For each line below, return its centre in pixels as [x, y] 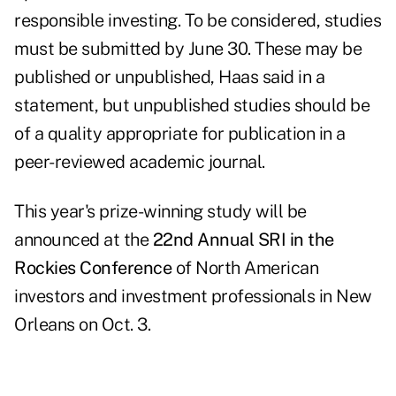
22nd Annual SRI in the [243, 240]
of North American [245, 268]
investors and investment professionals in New [193, 297]
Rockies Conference [93, 268]
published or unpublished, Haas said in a [169, 77]
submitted [121, 49]
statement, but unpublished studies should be [192, 106]
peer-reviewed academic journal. [141, 162]
